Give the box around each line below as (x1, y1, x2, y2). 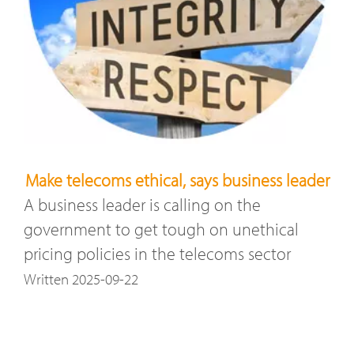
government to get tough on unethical (24, 217, 299, 240)
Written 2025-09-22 (24, 269, 138, 288)
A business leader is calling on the (24, 193, 261, 216)
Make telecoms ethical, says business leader (24, 168, 330, 191)
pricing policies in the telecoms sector (24, 242, 291, 265)
